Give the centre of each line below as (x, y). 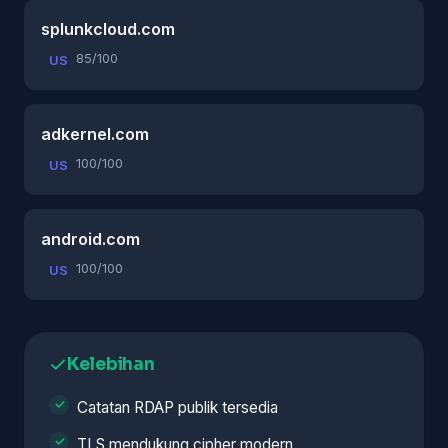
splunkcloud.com (108, 28)
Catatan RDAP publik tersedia (177, 407)
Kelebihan (111, 364)
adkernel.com (95, 133)
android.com (90, 238)
